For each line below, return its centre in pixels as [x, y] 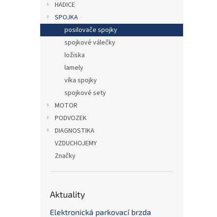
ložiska [75, 55]
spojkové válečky [90, 43]
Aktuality [68, 194]
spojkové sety [85, 93]
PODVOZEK [71, 118]
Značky [65, 156]
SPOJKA [66, 17]
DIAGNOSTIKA [75, 131]
